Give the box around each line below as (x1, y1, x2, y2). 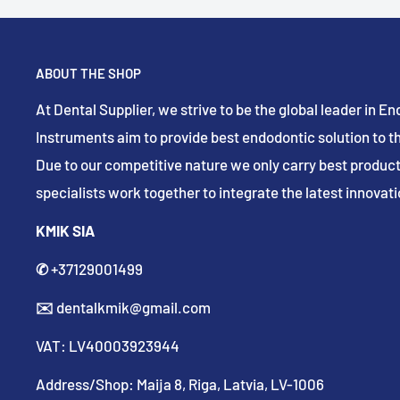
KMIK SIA (36, 221, 95, 240)
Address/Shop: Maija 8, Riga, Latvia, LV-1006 (36, 374, 324, 393)
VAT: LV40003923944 (36, 336, 179, 354)
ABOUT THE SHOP (36, 64, 141, 81)
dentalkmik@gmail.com (54, 297, 211, 316)
